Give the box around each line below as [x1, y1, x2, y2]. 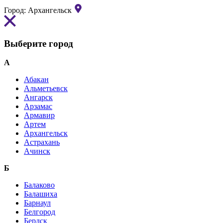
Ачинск [24, 147, 50, 156]
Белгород [24, 208, 55, 217]
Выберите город [4, 38, 73, 49]
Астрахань [24, 138, 60, 147]
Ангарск [24, 93, 53, 102]
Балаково [24, 181, 55, 190]
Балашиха [24, 190, 57, 199]
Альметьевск [24, 84, 68, 93]
